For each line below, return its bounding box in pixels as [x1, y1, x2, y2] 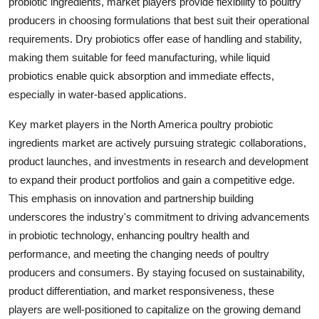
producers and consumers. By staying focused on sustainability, [9, 266, 305, 279]
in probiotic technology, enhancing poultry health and [9, 229, 249, 242]
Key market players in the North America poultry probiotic [9, 118, 273, 131]
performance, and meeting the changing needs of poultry [9, 248, 269, 261]
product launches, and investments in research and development [9, 155, 308, 168]
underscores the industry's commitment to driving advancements [9, 211, 310, 224]
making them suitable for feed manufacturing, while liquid [9, 51, 270, 64]
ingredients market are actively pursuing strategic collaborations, [9, 137, 306, 150]
